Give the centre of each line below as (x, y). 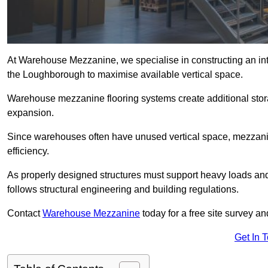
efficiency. (28, 151)
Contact (25, 214)
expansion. (31, 113)
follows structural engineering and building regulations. (123, 190)
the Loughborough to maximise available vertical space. (125, 75)
